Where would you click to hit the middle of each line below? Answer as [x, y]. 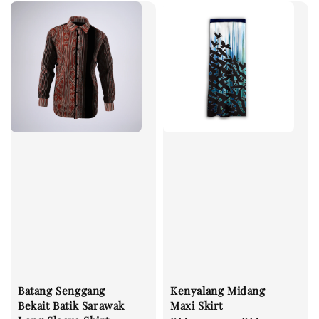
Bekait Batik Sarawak [71, 305]
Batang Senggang [62, 290]
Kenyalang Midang [218, 290]
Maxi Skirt [197, 305]
